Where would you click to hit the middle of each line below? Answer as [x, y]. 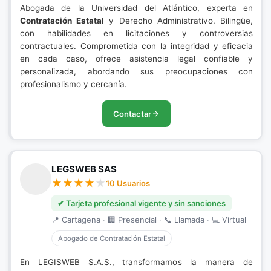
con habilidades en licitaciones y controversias [136, 33]
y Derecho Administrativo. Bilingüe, [179, 21]
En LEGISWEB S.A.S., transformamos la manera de [136, 262]
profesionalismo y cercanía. [73, 84]
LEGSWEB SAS [84, 169]
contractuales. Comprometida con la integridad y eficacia [136, 46]
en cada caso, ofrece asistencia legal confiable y [136, 59]
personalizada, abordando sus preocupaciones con [136, 71]
